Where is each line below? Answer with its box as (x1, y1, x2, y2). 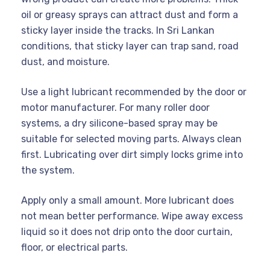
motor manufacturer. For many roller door (21, 102, 210, 114)
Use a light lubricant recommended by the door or (21, 86, 246, 98)
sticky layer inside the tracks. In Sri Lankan (21, 25, 215, 37)
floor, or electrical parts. (21, 242, 128, 254)
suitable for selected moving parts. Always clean (21, 133, 242, 145)
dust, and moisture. (21, 56, 110, 68)
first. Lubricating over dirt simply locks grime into (21, 149, 243, 161)
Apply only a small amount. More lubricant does (21, 195, 234, 207)
